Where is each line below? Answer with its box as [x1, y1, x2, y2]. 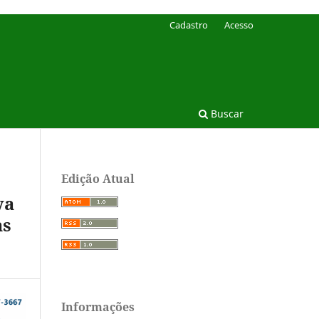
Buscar [208, 106, 244, 120]
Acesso [224, 18, 253, 31]
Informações [61, 298, 135, 315]
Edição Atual [61, 170, 135, 187]
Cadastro [169, 18, 209, 31]
